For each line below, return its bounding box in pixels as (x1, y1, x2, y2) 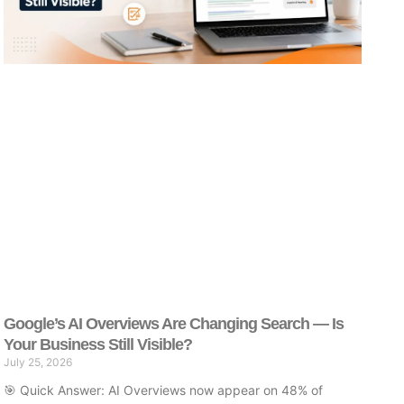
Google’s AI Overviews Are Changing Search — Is (4, 314, 344, 333)
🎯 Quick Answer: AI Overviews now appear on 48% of (4, 381, 324, 398)
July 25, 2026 (4, 354, 73, 369)
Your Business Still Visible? (4, 335, 193, 353)
